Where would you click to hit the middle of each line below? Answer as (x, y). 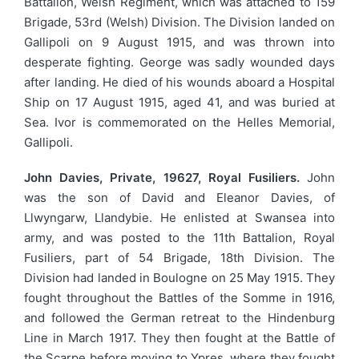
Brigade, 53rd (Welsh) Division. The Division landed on (179, 22)
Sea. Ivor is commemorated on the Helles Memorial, (179, 122)
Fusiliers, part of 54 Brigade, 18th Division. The (179, 257)
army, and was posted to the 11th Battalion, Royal (179, 237)
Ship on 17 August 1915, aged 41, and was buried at (179, 102)
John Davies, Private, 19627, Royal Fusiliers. (162, 177)
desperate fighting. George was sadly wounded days (179, 62)
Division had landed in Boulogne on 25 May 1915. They (179, 277)
